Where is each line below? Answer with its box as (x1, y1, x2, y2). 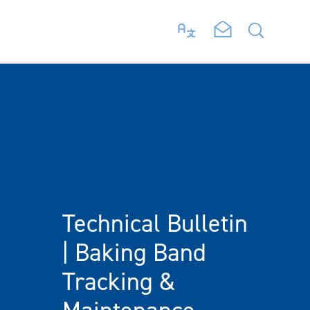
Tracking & (62, 266, 175, 296)
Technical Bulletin (62, 208, 248, 238)
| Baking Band (62, 237, 206, 267)
